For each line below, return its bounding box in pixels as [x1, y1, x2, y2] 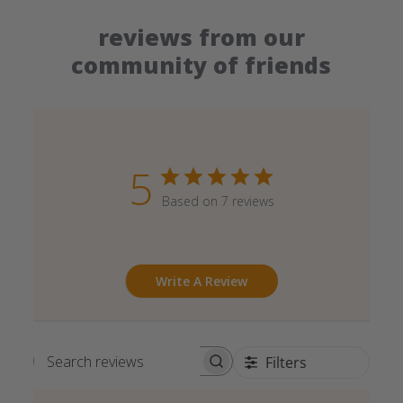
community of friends [71, 49, 332, 81]
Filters [265, 353, 308, 373]
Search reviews [131, 360, 229, 381]
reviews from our [97, 22, 305, 53]
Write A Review [156, 273, 248, 291]
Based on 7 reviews [161, 193, 274, 210]
